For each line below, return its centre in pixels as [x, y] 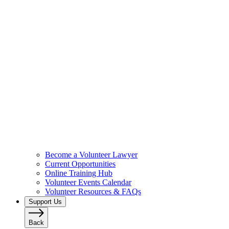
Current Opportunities [80, 164]
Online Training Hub [79, 173]
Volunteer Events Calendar [88, 182]
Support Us [45, 201]
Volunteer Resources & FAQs [93, 191]
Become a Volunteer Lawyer [91, 154]
